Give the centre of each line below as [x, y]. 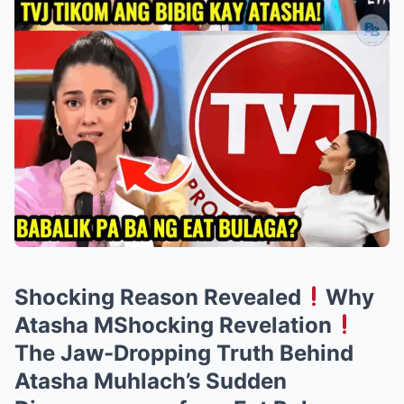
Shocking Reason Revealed [158, 297]
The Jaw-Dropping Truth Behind [184, 353]
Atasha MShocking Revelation [173, 325]
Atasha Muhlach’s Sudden [151, 381]
